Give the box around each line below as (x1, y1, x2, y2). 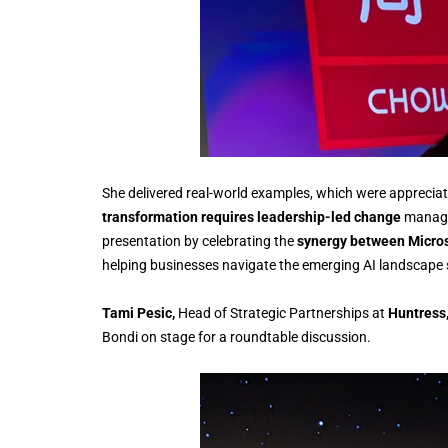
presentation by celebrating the (102, 232, 297, 249)
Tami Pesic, (102, 304, 178, 321)
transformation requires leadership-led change (102, 208, 401, 225)
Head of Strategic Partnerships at (178, 304, 388, 321)
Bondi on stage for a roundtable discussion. (102, 328, 371, 345)
